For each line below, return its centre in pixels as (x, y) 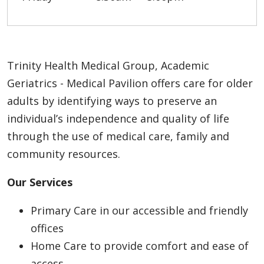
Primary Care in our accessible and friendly (139, 210)
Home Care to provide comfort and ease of (140, 245)
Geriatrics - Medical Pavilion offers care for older (130, 83)
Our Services (40, 182)
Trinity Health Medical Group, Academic (108, 65)
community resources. (64, 154)
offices (47, 228)
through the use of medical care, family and (118, 136)
